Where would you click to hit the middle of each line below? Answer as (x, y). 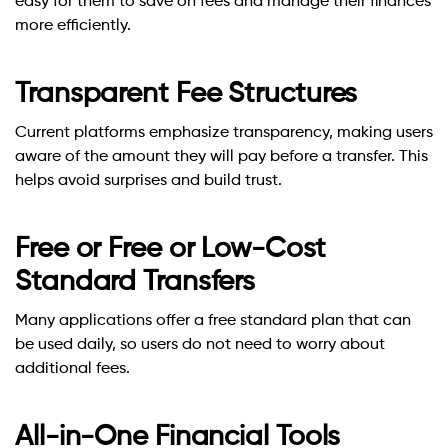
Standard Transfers (135, 281)
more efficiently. (73, 25)
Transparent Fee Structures (186, 93)
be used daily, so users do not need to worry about (200, 344)
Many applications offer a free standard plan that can (213, 320)
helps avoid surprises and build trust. (148, 180)
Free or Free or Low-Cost (170, 248)
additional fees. (72, 368)
